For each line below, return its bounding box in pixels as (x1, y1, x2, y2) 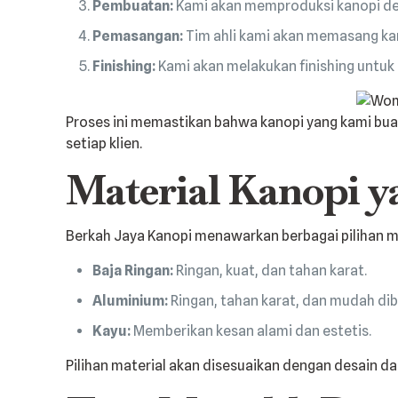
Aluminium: (92, 291, 169, 309)
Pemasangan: (92, 27, 184, 44)
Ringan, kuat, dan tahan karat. (173, 261, 368, 279)
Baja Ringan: (92, 261, 174, 279)
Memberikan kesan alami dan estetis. (131, 322, 372, 339)
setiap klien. (66, 134, 143, 152)
